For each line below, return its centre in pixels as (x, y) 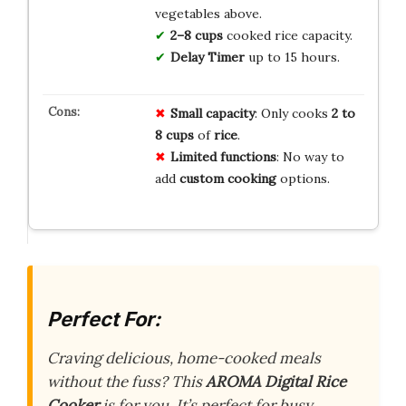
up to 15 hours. (292, 57)
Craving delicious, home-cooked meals (184, 358)
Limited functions (223, 156)
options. (303, 178)
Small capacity (212, 113)
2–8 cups (196, 35)
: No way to (310, 156)
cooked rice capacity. (287, 35)
